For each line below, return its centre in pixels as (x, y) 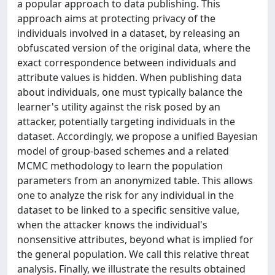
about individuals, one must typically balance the (130, 92)
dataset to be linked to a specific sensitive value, (128, 210)
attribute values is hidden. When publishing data (130, 77)
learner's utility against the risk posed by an (119, 107)
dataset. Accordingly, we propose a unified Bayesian (137, 136)
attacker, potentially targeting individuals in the (126, 121)
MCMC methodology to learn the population (120, 165)
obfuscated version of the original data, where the (134, 48)
